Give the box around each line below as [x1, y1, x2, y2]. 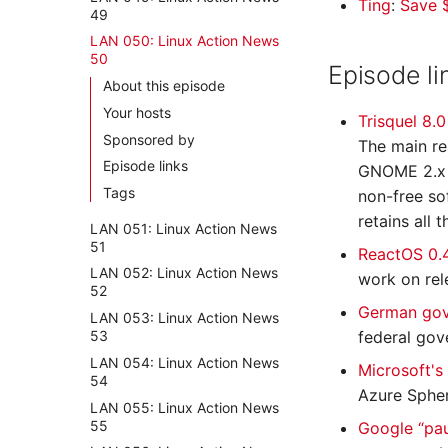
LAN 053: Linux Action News [90, 309, 279, 326]
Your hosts [103, 103, 171, 121]
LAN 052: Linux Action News [90, 264, 278, 282]
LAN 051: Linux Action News [90, 219, 277, 237]
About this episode [103, 77, 225, 94]
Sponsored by [103, 130, 195, 148]
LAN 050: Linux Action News [90, 32, 279, 50]
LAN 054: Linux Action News [90, 353, 279, 371]
